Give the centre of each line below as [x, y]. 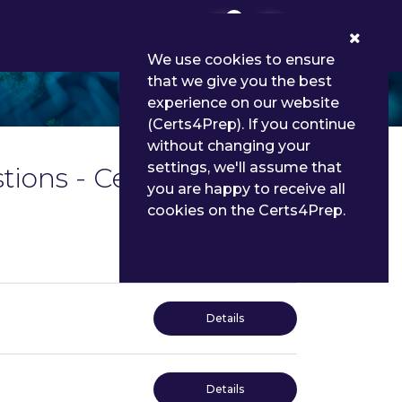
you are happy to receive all [246, 189]
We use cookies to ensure [241, 60]
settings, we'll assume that [245, 167]
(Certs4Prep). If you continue [251, 124]
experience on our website [243, 103]
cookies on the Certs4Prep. [246, 210]
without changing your [229, 146]
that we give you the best [240, 81]
